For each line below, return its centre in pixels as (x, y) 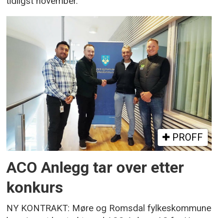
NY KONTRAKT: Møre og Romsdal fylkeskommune (109, 208)
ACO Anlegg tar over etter (95, 167)
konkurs (35, 187)
